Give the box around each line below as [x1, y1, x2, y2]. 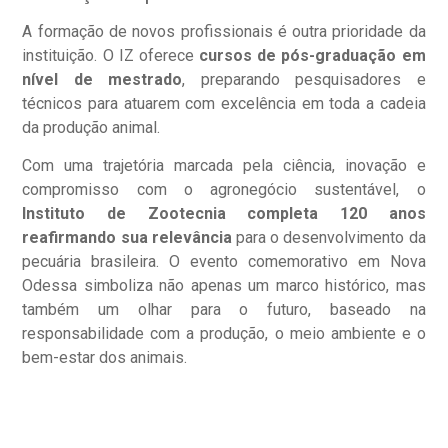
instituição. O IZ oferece [22, 45, 200, 65]
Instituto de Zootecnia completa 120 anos [22, 203, 426, 223]
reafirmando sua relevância [22, 227, 232, 247]
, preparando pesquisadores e [182, 69, 426, 89]
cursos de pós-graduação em [199, 45, 426, 65]
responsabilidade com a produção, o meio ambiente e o [22, 323, 426, 343]
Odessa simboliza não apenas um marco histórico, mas [22, 275, 426, 295]
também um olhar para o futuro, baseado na [22, 299, 426, 319]
